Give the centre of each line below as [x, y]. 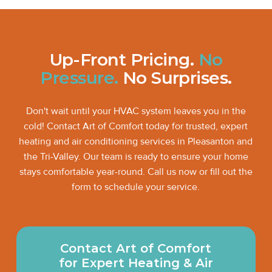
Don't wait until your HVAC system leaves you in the [136, 111]
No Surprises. [175, 77]
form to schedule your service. [136, 187]
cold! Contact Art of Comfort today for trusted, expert [136, 127]
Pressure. [79, 77]
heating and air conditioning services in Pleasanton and [136, 142]
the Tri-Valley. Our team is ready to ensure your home [136, 157]
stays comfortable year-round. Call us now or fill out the [136, 172]
